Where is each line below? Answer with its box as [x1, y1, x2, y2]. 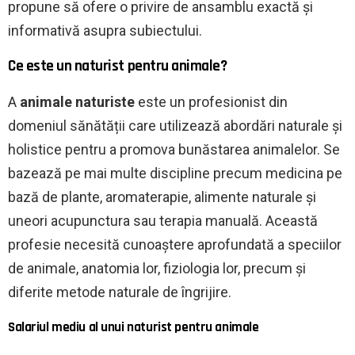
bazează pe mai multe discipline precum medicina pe [8, 164, 342, 181]
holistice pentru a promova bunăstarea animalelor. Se [8, 140, 340, 158]
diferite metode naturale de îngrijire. [8, 283, 231, 300]
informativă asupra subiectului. [8, 21, 202, 39]
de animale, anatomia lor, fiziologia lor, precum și [8, 259, 306, 277]
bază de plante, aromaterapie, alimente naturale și [8, 188, 316, 205]
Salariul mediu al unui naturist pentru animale [8, 318, 259, 336]
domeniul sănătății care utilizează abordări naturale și [8, 116, 342, 134]
